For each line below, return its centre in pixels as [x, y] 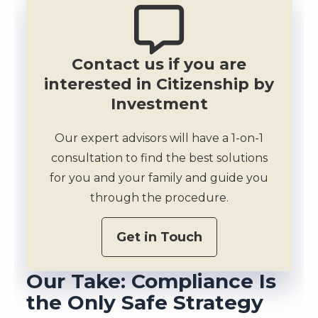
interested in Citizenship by [159, 84]
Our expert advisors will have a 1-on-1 [159, 138]
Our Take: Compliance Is [151, 281]
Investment [159, 104]
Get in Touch [159, 237]
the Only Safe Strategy [144, 302]
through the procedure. [159, 197]
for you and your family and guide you [159, 177]
